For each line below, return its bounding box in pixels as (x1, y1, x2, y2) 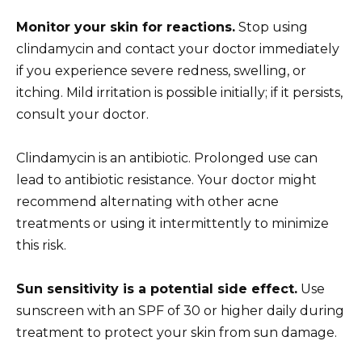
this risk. (16, 237, 66, 253)
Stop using (235, 19, 308, 35)
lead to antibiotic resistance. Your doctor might (16, 171, 317, 187)
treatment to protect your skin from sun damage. (16, 324, 337, 340)
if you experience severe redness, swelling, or (16, 62, 306, 78)
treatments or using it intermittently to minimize (16, 215, 329, 231)
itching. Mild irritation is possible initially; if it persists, (16, 84, 343, 100)
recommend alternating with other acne (16, 193, 279, 209)
